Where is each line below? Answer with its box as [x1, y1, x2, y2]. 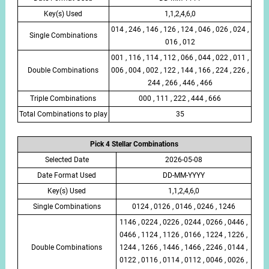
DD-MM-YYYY [162, 171, 205, 180]
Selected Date [44, 155, 89, 164]
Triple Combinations [30, 94, 97, 103]
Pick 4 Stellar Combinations [90, 139, 179, 148]
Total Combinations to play [19, 110, 107, 119]
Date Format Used [37, 171, 97, 180]
